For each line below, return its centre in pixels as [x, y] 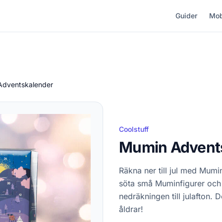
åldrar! [131, 209]
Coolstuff [134, 129]
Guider [186, 16]
